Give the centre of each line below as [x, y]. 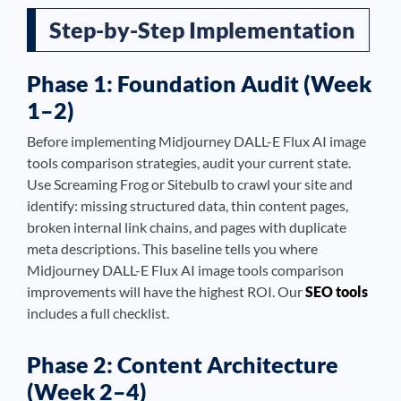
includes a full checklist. [98, 313]
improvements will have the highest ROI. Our [166, 291]
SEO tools [337, 291]
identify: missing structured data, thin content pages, [188, 205]
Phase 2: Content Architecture [183, 364]
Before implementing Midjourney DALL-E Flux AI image [196, 141]
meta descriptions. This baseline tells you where [172, 248]
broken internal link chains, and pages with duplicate [187, 227]
